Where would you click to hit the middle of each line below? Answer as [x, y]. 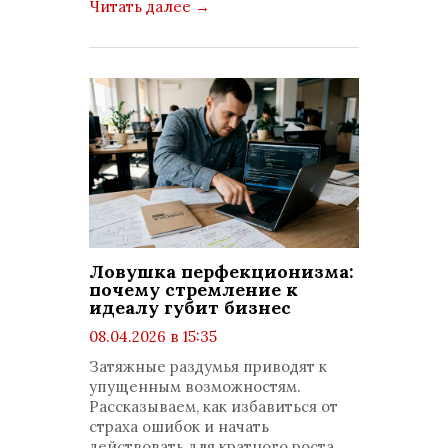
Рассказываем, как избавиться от [213, 406]
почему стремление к [193, 289]
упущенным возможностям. [195, 386]
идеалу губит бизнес [190, 307]
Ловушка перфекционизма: [221, 271]
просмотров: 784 [169, 356]
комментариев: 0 [171, 376]
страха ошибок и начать [179, 426]
